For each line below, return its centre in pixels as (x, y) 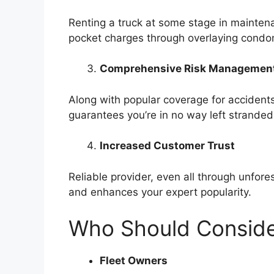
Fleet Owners (134, 261)
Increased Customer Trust (167, 146)
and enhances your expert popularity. (160, 192)
